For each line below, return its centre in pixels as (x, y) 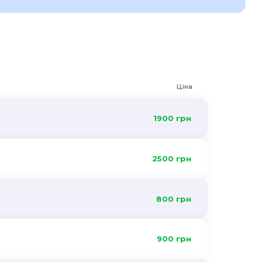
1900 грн (172, 118)
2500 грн (171, 159)
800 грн (173, 199)
